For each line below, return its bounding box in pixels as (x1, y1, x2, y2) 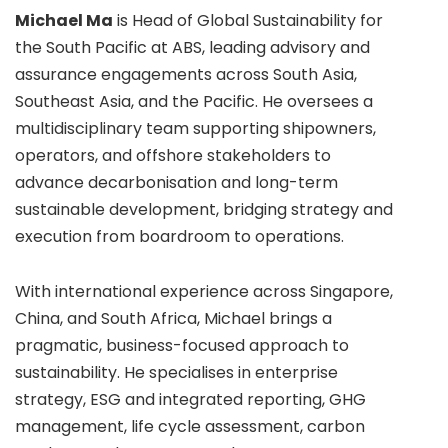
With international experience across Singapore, (15, 280, 393, 304)
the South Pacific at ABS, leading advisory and (15, 36, 370, 60)
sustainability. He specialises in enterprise (15, 361, 338, 385)
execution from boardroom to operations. (15, 225, 344, 249)
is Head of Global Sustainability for (113, 9, 383, 33)
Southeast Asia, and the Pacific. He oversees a (15, 90, 373, 114)
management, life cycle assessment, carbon (15, 415, 365, 439)
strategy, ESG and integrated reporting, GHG (15, 388, 366, 412)
